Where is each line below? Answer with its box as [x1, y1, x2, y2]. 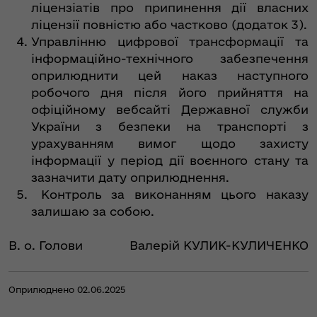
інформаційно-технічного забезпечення [31, 52, 309, 66]
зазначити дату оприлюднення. [31, 171, 229, 185]
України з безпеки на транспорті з [31, 120, 309, 134]
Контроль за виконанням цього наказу [31, 188, 309, 202]
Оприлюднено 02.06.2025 [8, 284, 125, 295]
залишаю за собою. [31, 204, 154, 219]
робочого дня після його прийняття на [31, 86, 309, 100]
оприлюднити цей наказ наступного [31, 69, 309, 83]
